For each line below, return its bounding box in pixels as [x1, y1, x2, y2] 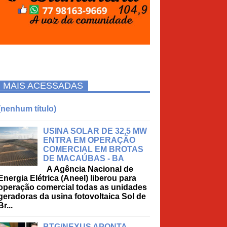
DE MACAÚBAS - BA [43, 154, 125, 163]
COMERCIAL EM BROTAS [43, 145, 144, 154]
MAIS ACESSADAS [3, 81, 83, 91]
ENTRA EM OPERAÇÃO [43, 136, 136, 145]
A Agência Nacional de [43, 165, 134, 174]
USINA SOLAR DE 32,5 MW [43, 127, 147, 136]
